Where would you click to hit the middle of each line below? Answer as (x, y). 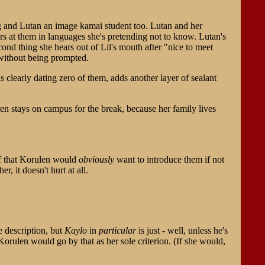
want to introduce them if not (169, 159)
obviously (96, 159)
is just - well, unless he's (182, 230)
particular (117, 230)
